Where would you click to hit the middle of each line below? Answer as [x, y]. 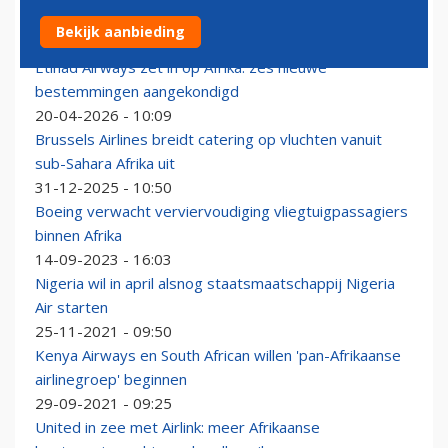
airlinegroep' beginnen [111, 379]
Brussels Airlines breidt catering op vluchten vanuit [208, 139]
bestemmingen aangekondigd [137, 91]
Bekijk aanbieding [120, 31]
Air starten [71, 307]
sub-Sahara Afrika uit [105, 163]
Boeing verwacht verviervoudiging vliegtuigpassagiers [221, 211]
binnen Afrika [78, 235]
